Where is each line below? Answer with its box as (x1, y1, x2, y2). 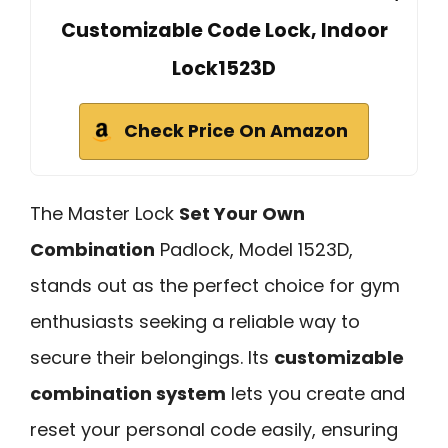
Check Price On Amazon (124, 119, 348, 144)
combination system (30, 381, 226, 407)
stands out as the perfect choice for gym (30, 273, 400, 299)
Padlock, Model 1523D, (155, 237, 353, 263)
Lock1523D (172, 55, 276, 83)
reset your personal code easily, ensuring (30, 417, 398, 443)
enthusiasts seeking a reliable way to (30, 309, 360, 335)
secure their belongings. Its (30, 345, 274, 371)
